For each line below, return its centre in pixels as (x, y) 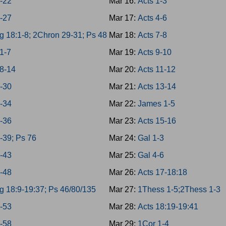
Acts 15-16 (157, 121)
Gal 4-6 (151, 155)
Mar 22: (123, 104)
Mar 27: (123, 189)
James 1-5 (156, 104)
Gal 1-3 (151, 138)
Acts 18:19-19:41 (168, 207)
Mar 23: (123, 121)
